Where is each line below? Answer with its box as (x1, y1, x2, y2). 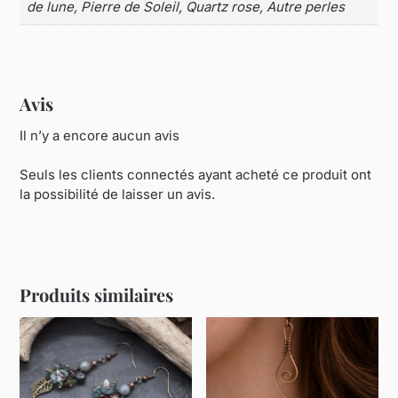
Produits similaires (20, 282, 174, 306)
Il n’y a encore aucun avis (20, 126, 180, 144)
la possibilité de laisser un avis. (20, 186, 216, 203)
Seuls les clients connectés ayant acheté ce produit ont (20, 166, 372, 184)
